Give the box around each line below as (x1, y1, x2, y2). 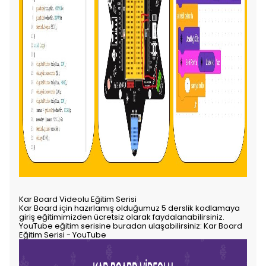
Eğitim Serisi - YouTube (19, 229, 106, 240)
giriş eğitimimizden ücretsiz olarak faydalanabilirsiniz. (19, 211, 226, 223)
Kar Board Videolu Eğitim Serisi (19, 194, 137, 205)
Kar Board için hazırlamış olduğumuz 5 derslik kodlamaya (19, 202, 240, 214)
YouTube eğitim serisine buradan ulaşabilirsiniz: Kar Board (19, 220, 242, 232)
